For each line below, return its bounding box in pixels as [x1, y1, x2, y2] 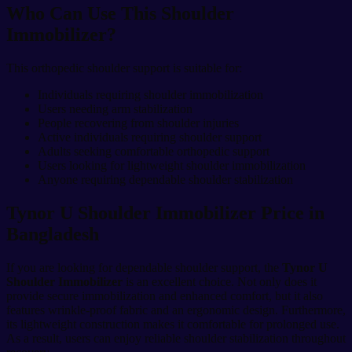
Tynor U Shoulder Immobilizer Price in [6, 203, 324, 224]
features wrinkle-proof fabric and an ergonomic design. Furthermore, [6, 302, 346, 317]
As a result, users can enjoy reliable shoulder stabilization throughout [6, 331, 346, 345]
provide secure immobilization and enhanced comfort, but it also [6, 288, 323, 302]
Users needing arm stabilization [38, 102, 192, 116]
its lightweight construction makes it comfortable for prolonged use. [6, 317, 339, 331]
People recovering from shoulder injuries [38, 116, 239, 130]
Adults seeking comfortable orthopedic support [38, 145, 269, 159]
